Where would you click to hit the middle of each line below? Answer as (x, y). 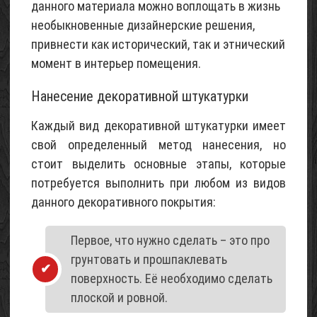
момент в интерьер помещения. (116, 64)
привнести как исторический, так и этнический (158, 45)
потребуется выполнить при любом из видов (158, 183)
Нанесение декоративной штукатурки (140, 97)
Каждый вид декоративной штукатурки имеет (158, 126)
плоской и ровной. (119, 298)
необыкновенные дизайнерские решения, (143, 25)
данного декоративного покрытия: (123, 202)
